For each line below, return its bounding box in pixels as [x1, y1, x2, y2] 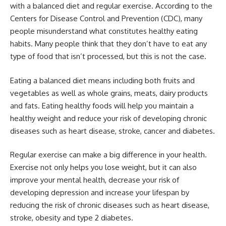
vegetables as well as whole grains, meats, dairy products [10, 88, 208, 98]
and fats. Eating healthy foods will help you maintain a [10, 100, 194, 110]
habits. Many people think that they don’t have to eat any [10, 39, 207, 49]
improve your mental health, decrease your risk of [10, 175, 179, 185]
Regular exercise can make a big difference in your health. [10, 150, 207, 160]
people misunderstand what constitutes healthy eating [10, 26, 198, 36]
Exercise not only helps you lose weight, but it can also [10, 162, 197, 173]
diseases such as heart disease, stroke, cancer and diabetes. [10, 126, 215, 136]
